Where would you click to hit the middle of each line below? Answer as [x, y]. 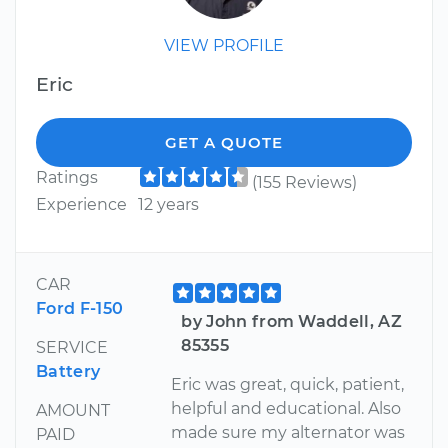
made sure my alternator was [288, 433]
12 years [168, 205]
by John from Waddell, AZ [292, 322]
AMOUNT [73, 411]
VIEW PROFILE [224, 46]
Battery [68, 372]
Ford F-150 [80, 309]
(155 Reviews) [304, 183]
